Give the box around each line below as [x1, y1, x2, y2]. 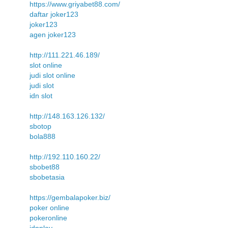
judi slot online [30, 71, 75, 79]
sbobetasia [30, 173, 65, 181]
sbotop [30, 122, 51, 130]
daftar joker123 [30, 10, 78, 18]
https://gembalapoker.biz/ [30, 193, 110, 202]
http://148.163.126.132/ [30, 111, 105, 120]
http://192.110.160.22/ [30, 152, 100, 161]
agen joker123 [30, 30, 76, 39]
